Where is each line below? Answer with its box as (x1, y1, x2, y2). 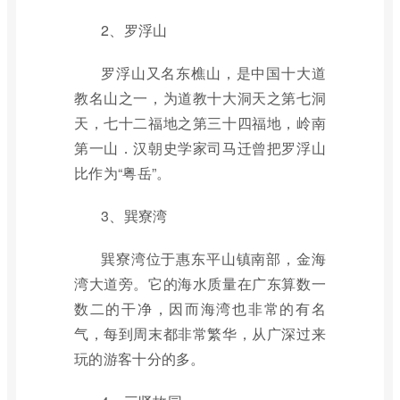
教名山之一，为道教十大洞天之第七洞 (74, 87, 326, 108)
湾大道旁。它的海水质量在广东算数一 (74, 273, 326, 294)
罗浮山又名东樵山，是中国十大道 (101, 62, 326, 83)
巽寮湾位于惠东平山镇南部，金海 (101, 248, 326, 269)
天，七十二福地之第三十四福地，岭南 (74, 112, 326, 133)
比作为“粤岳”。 (74, 162, 171, 183)
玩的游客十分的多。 (74, 348, 205, 369)
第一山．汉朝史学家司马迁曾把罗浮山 (74, 137, 326, 158)
